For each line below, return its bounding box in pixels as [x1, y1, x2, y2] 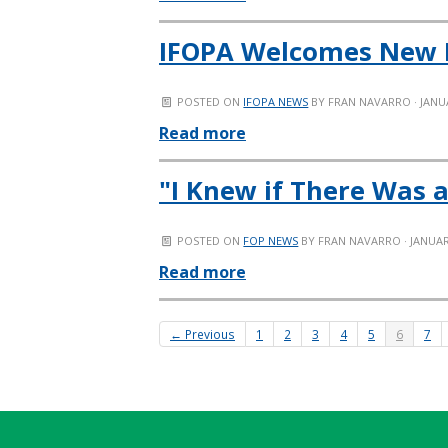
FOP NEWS [243, 233, 299, 248]
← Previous [170, 326, 235, 342]
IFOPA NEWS [243, 94, 309, 109]
